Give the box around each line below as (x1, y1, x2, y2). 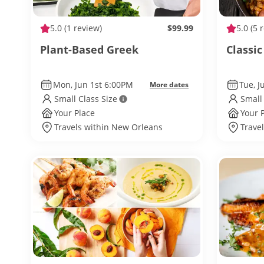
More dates (150, 80, 189, 90)
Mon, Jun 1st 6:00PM (52, 79, 133, 90)
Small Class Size (54, 93, 117, 104)
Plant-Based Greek (40, 42, 138, 57)
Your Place (54, 107, 95, 118)
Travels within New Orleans (54, 121, 163, 133)
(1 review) (62, 22, 102, 34)
